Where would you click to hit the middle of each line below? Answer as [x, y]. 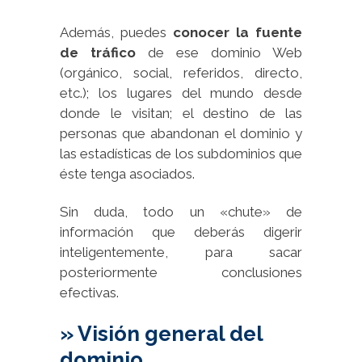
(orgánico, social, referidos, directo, [181, 72]
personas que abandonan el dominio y [181, 133]
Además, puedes [116, 32]
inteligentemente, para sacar [181, 252]
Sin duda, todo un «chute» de [181, 211]
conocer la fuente [238, 32]
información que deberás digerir [181, 232]
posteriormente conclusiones [181, 272]
